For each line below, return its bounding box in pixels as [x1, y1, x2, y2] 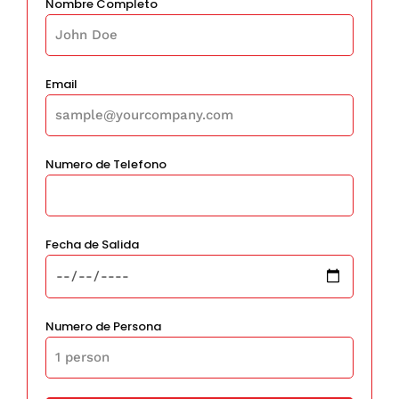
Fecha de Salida [45, 235, 139, 253]
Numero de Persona [45, 317, 161, 335]
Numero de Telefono [45, 155, 167, 173]
